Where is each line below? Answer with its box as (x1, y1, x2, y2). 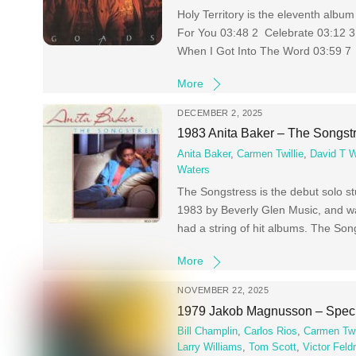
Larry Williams (177, 342, 243, 354)
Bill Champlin (177, 326, 238, 338)
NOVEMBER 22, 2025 (177, 285, 269, 296)
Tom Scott (249, 342, 297, 354)
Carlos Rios (244, 326, 298, 338)
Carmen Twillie (237, 148, 304, 160)
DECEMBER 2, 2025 (177, 107, 263, 118)
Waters (177, 164, 211, 176)
